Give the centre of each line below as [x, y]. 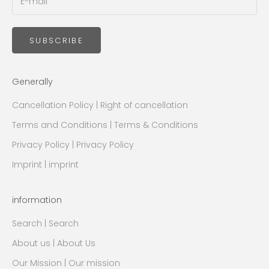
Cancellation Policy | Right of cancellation [100, 105]
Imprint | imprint [45, 165]
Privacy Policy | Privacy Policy [73, 145]
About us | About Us [54, 243]
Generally [32, 82]
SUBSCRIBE [57, 40]
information [37, 200]
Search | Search [45, 224]
